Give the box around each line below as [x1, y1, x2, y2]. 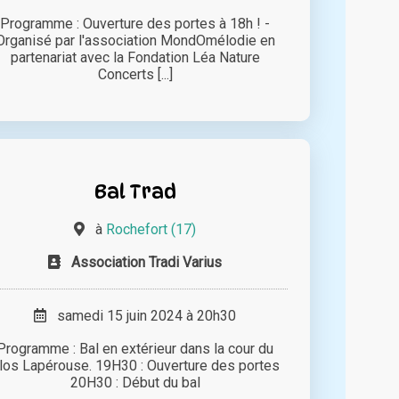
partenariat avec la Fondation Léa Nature [10, 48, 260, 66]
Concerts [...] [97, 65, 173, 83]
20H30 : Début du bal [69, 373, 200, 391]
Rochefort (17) [106, 220, 197, 238]
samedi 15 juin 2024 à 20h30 [46, 306, 237, 324]
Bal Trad [94, 178, 176, 203]
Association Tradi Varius [71, 253, 223, 271]
